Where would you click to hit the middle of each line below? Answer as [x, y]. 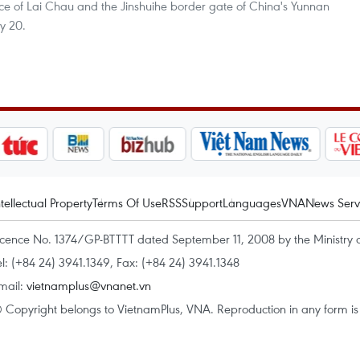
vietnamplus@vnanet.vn [89, 285]
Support [202, 202]
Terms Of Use [127, 202]
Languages [252, 202]
